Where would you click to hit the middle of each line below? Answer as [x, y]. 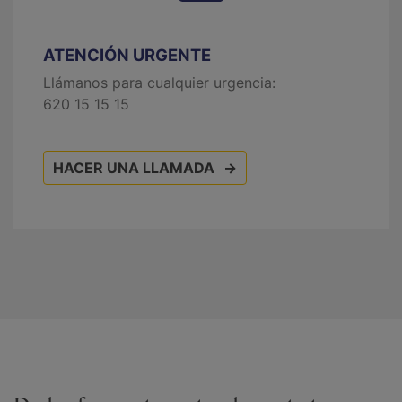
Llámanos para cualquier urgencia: [159, 82]
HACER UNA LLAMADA [134, 167]
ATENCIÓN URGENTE [127, 54]
